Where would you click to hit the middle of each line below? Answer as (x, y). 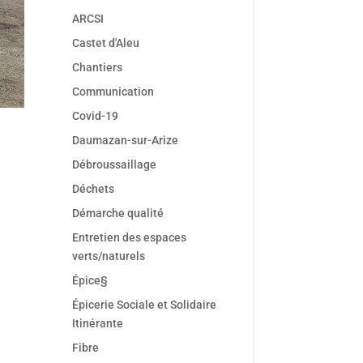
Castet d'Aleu (106, 43)
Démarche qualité (118, 214)
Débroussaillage (115, 165)
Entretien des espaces (130, 238)
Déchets (94, 189)
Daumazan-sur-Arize (126, 141)
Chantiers (98, 68)
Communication (113, 92)
